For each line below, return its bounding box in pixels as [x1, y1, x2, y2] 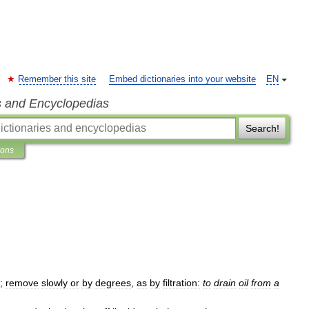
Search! [245, 123, 279, 134]
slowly [41, 277, 68, 288]
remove [6, 277, 39, 288]
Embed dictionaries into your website [109, 74, 256, 84]
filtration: [163, 277, 200, 288]
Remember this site [18, 74, 96, 84]
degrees [95, 277, 131, 288]
